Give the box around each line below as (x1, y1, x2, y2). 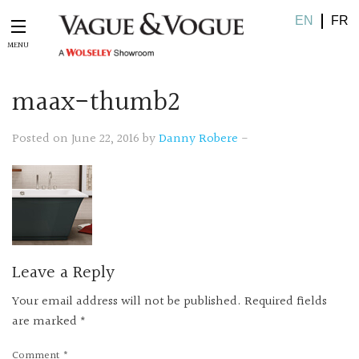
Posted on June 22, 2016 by (12, 129, 159, 150)
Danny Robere (159, 129, 238, 150)
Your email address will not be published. (12, 292, 241, 313)
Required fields (244, 292, 327, 313)
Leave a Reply (12, 259, 115, 288)
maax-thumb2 (12, 82, 180, 126)
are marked (12, 312, 80, 333)
